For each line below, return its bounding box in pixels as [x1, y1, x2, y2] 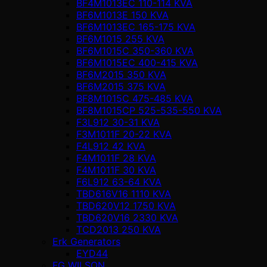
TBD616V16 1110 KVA [76, 187, 171, 200]
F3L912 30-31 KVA [76, 116, 160, 128]
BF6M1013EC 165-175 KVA [76, 20, 195, 33]
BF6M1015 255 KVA [76, 32, 164, 45]
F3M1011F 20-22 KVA [76, 128, 172, 140]
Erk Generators [52, 235, 120, 247]
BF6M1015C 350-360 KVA [76, 44, 194, 57]
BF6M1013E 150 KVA [76, 8, 169, 21]
